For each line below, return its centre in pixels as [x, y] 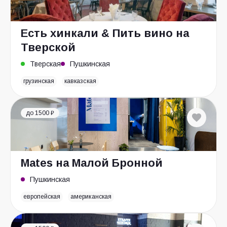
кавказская [80, 81]
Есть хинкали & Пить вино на [105, 33]
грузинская [39, 81]
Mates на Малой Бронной [92, 163]
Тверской [48, 47]
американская [91, 197]
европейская [42, 197]
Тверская [45, 64]
